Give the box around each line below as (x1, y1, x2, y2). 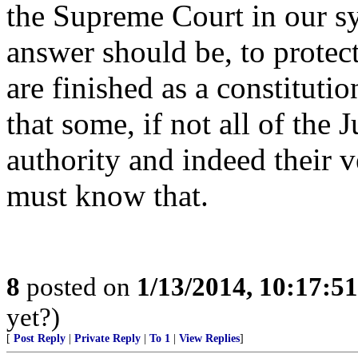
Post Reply (14, 332, 66, 344)
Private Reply (74, 332, 141, 344)
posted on (20, 272, 137, 301)
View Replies (179, 332, 240, 344)
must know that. (6, 178, 209, 213)
